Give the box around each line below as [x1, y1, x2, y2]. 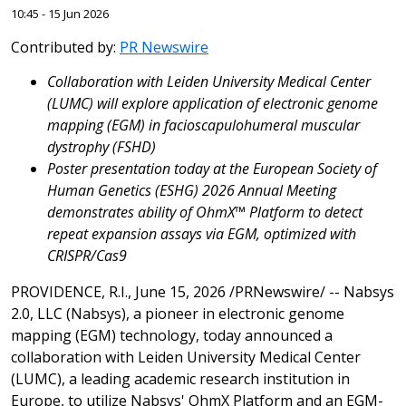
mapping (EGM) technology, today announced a [11, 325, 333, 345]
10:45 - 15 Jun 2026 [11, 5, 109, 22]
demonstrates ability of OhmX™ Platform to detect [47, 202, 362, 222]
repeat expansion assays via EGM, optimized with [47, 224, 356, 244]
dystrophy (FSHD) [47, 137, 156, 157]
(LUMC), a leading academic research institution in [11, 369, 350, 389]
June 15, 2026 [135, 282, 226, 302]
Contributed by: [11, 37, 120, 57]
